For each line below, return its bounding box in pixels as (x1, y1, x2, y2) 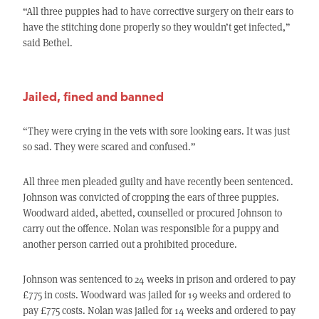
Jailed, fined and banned (22, 89, 164, 105)
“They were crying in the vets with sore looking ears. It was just (22, 124, 290, 138)
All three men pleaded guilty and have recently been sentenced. (22, 174, 293, 189)
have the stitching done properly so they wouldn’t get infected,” (22, 20, 291, 34)
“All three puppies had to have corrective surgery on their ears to (22, 4, 293, 19)
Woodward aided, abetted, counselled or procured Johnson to (22, 206, 282, 220)
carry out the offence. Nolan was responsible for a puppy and (22, 221, 279, 236)
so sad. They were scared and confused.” (22, 140, 196, 154)
